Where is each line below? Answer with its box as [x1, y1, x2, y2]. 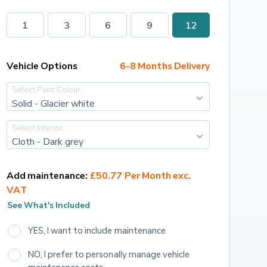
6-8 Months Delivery [120, 60, 210, 72]
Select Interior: [11, 122, 65, 132]
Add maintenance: [6, 169, 88, 182]
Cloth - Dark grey [11, 135, 84, 147]
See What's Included [7, 199, 90, 210]
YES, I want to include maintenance [27, 225, 166, 236]
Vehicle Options [6, 60, 78, 72]
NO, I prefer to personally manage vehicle [27, 249, 192, 260]
